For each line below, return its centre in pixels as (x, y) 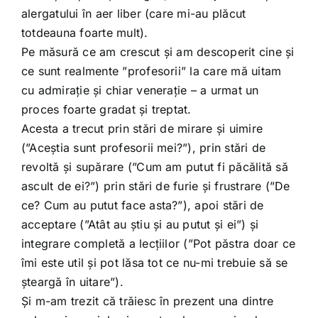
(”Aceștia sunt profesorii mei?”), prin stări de (143, 147)
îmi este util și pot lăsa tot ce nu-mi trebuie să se (154, 262)
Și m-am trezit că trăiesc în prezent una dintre (147, 301)
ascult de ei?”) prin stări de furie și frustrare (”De (155, 186)
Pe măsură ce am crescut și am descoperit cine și (158, 51)
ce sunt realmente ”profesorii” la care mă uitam (151, 71)
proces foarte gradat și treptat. (106, 109)
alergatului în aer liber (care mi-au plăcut (133, 13)
